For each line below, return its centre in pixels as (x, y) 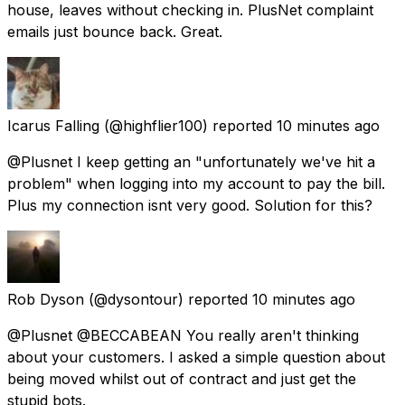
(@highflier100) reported (188, 125)
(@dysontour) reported (168, 299)
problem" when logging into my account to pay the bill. (196, 183)
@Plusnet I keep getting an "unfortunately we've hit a (191, 161)
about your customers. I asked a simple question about (196, 357)
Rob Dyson (46, 299)
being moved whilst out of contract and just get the (182, 378)
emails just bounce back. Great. (115, 31)
